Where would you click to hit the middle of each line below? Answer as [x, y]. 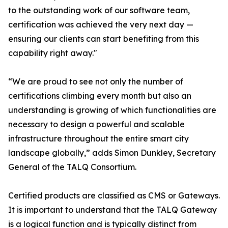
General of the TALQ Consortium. [72, 167]
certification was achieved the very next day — [101, 25]
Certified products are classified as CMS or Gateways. [114, 196]
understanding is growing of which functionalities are [112, 110]
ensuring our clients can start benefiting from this [104, 39]
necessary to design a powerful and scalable [96, 124]
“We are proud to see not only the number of [96, 82]
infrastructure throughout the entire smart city [98, 139]
